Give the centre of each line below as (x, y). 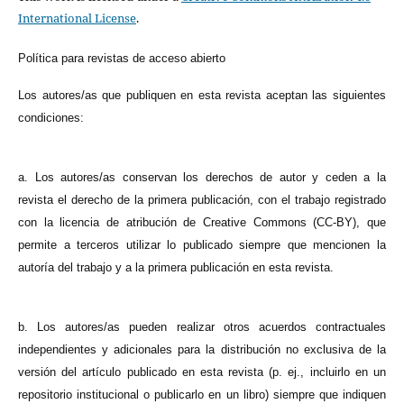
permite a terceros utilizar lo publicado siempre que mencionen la (202, 245)
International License (77, 18)
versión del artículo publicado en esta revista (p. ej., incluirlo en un (202, 372)
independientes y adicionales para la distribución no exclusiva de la (202, 350)
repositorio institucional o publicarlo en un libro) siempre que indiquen (202, 395)
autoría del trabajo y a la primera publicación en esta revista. (175, 268)
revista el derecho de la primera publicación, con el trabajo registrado (202, 200)
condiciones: (50, 118)
